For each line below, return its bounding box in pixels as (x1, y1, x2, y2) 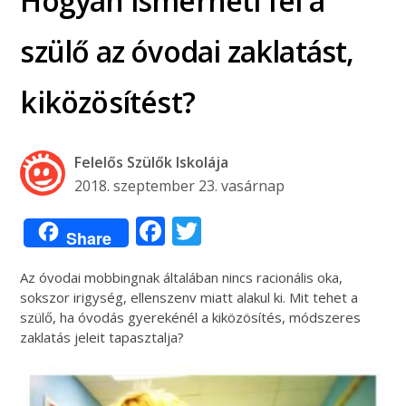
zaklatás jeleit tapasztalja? (20, 327, 185, 346)
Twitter (201, 210, 299, 250)
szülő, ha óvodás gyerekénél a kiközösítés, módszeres (20, 307, 362, 326)
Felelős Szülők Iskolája (74, 151, 229, 172)
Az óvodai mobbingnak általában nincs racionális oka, (20, 267, 343, 286)
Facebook (165, 210, 294, 250)
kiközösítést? (20, 82, 195, 121)
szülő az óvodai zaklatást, (20, 31, 354, 71)
